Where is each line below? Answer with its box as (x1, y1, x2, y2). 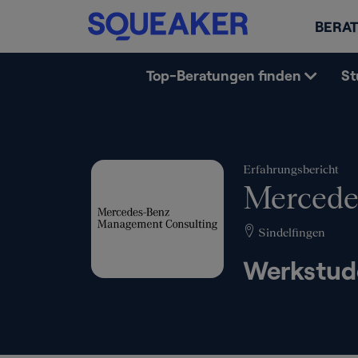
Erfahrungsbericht (243, 162, 339, 176)
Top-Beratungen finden (145, 66, 301, 84)
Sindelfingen (256, 225, 325, 239)
